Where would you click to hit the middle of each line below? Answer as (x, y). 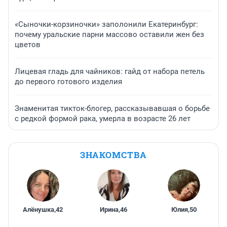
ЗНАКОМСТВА (113, 155)
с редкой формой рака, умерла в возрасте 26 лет (103, 119)
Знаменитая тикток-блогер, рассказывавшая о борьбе (112, 109)
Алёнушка (39, 210)
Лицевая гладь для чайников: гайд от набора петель (110, 72)
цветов (28, 45)
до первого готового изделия (68, 82)
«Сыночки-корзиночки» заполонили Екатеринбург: (106, 25)
